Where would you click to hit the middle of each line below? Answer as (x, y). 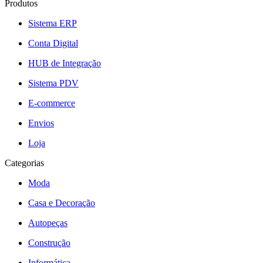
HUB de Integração (65, 63)
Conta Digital (53, 43)
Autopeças (48, 223)
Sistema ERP (53, 23)
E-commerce (52, 103)
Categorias (24, 163)
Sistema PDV (53, 83)
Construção (49, 243)
